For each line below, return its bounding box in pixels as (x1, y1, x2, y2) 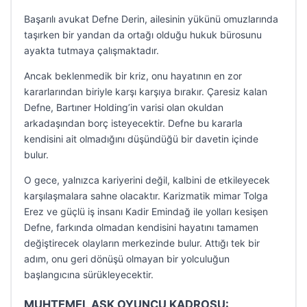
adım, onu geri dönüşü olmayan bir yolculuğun (24, 253, 230, 265)
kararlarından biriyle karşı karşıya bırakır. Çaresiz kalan (24, 86, 267, 97)
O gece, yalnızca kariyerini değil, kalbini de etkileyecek (24, 174, 270, 186)
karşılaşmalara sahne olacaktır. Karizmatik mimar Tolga (24, 190, 268, 201)
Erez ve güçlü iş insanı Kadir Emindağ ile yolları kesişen (24, 206, 268, 217)
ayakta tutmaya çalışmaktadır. (24, 45, 159, 56)
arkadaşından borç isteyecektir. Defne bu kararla (24, 117, 243, 129)
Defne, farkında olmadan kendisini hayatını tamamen (24, 221, 258, 233)
